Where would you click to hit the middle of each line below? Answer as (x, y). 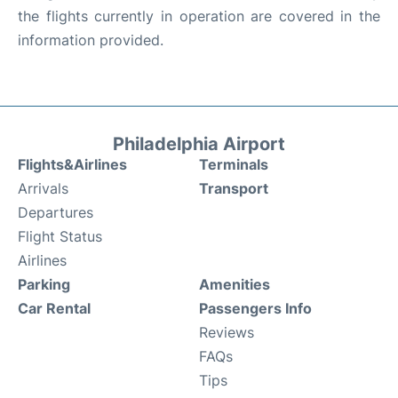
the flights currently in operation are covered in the (199, 16)
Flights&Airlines (72, 164)
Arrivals (43, 188)
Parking (44, 284)
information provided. (91, 40)
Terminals (234, 164)
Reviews (227, 332)
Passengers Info (255, 308)
